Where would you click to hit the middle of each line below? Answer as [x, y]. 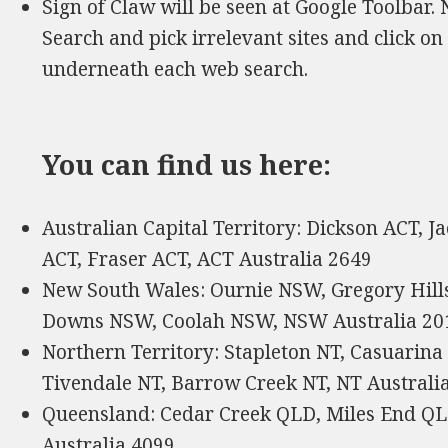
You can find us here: [187, 164]
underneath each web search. [175, 68]
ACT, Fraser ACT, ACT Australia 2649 [207, 258]
